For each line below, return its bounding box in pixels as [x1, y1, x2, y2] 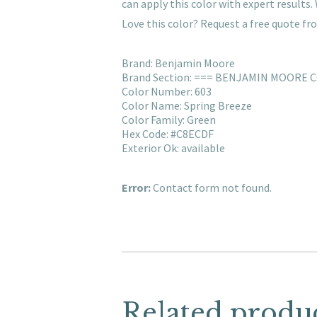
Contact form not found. [151, 180, 272, 195]
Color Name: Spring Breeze [122, 98, 252, 113]
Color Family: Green [122, 113, 216, 127]
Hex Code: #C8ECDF [122, 127, 214, 142]
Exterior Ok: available [122, 141, 225, 156]
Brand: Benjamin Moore [122, 56, 235, 71]
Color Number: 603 [122, 84, 212, 99]
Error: [122, 180, 151, 195]
